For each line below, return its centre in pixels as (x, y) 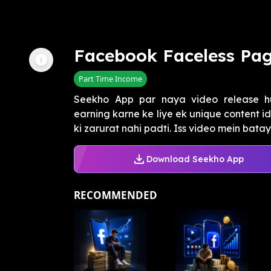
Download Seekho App (195, 159)
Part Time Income (110, 79)
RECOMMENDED (116, 195)
